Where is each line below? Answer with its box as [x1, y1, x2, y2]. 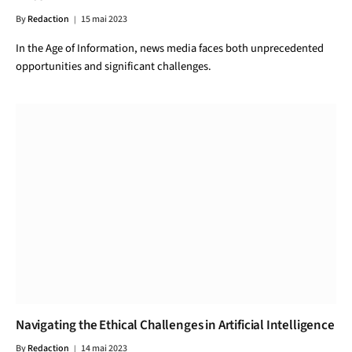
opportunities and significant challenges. [16, 58, 211, 75]
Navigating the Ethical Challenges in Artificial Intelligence [16, 316, 335, 335]
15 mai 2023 [81, 13, 127, 26]
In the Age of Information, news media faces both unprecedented [16, 40, 324, 57]
